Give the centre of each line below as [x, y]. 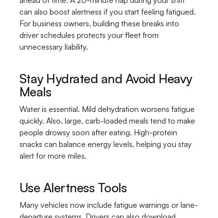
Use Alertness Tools [73, 187]
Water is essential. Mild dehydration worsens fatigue [107, 109]
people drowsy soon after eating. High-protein [98, 132]
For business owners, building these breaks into [99, 23]
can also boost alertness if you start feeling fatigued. [108, 12]
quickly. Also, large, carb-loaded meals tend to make [107, 121]
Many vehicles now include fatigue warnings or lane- [109, 205]
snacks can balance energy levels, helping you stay [106, 144]
